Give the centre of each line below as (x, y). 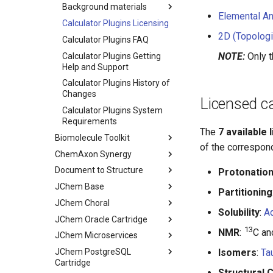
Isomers (237, 253)
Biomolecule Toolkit (92, 137)
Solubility (239, 212)
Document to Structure (99, 170)
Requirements (90, 121)
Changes (79, 94)
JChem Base (80, 186)
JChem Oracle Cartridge (101, 219)
